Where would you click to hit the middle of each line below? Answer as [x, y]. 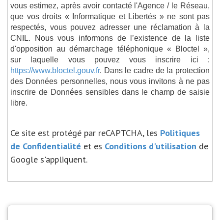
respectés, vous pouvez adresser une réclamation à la [110, 27]
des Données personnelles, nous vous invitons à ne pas [110, 81]
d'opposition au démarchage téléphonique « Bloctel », [110, 48]
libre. [19, 102]
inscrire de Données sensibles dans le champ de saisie [110, 92]
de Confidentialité [46, 146]
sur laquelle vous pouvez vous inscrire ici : [110, 59]
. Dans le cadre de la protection [155, 70]
